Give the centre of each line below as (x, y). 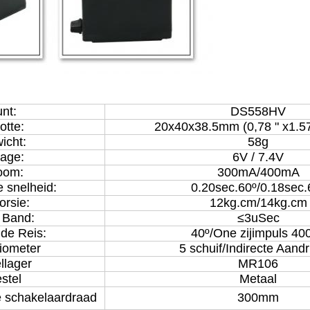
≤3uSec (258, 218)
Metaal (258, 279)
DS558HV (258, 111)
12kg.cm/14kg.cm (258, 203)
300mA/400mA (258, 172)
